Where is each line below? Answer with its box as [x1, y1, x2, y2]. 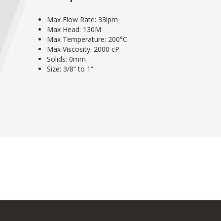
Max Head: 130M [47, 25, 101, 35]
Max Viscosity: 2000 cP [47, 44, 119, 54]
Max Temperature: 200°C [47, 35, 127, 44]
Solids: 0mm [47, 54, 86, 64]
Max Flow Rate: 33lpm [47, 15, 118, 25]
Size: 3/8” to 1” [47, 64, 93, 74]
